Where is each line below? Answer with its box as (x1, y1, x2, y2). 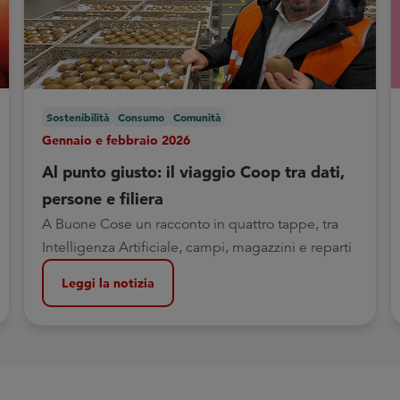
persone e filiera (41, 188, 163, 209)
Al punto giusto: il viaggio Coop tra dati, (41, 162, 345, 182)
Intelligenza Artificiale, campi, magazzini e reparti (41, 238, 352, 256)
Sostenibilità (46, 110, 109, 124)
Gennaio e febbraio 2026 (41, 132, 190, 148)
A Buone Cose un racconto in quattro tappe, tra (41, 215, 338, 233)
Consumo (117, 110, 164, 124)
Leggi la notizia (61, 275, 154, 291)
